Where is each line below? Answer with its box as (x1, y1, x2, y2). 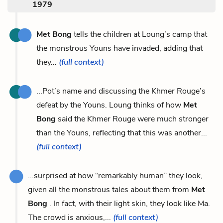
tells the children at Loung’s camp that (72, 28, 207, 40)
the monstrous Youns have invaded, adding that (36, 42, 203, 54)
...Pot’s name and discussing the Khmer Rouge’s (36, 85, 206, 97)
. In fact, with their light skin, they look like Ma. (47, 198, 210, 209)
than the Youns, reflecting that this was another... (36, 127, 207, 138)
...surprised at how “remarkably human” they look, (28, 170, 203, 181)
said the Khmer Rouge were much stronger (56, 113, 209, 124)
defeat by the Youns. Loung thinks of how (36, 99, 183, 111)
